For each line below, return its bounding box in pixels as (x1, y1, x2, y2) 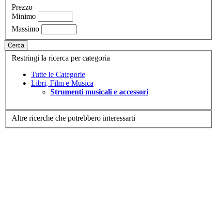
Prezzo (12, 2, 32, 11)
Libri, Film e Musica (31, 79, 93, 88)
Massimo (12, 24, 39, 33)
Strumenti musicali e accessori (50, 88, 148, 96)
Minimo (12, 12, 36, 20)
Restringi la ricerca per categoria (12, 54, 110, 62)
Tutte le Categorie (31, 70, 85, 79)
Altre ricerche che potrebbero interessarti (12, 113, 135, 122)
